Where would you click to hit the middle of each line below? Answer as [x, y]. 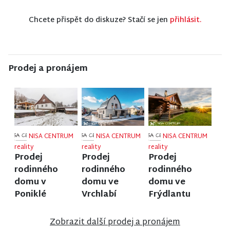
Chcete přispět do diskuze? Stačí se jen [99, 21]
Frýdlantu [170, 195]
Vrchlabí [99, 195]
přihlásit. [186, 21]
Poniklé [30, 195]
